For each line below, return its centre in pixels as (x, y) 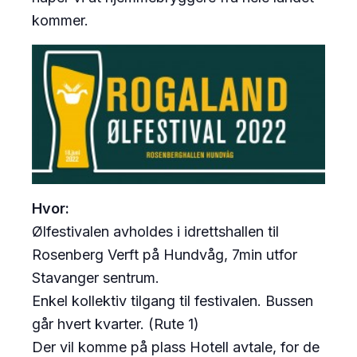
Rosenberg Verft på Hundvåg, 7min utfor (165, 255)
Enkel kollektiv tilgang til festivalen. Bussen (173, 301)
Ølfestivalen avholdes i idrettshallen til (155, 232)
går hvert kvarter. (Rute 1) (116, 324)
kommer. (60, 20)
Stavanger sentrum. (96, 278)
